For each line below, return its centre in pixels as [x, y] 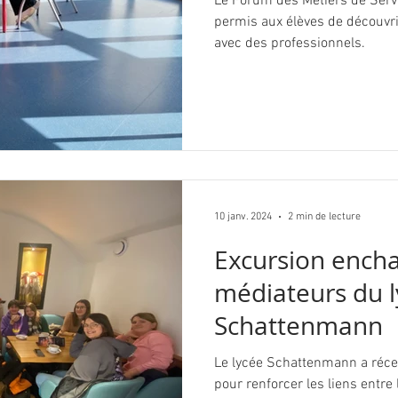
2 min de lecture [324, 217]
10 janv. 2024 [243, 217]
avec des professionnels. [290, 44]
